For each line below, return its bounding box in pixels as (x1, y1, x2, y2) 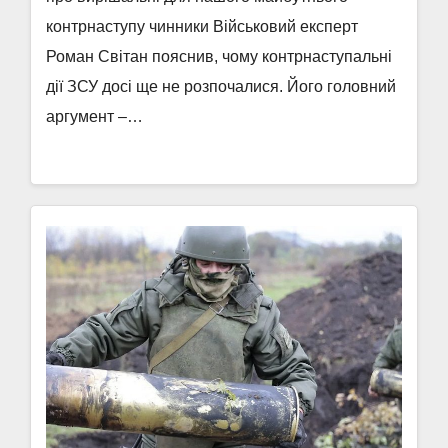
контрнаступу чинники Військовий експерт (46, 18, 358, 35)
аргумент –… (46, 108, 143, 125)
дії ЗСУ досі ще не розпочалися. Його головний (46, 78, 396, 95)
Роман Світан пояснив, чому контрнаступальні (46, 48, 392, 65)
